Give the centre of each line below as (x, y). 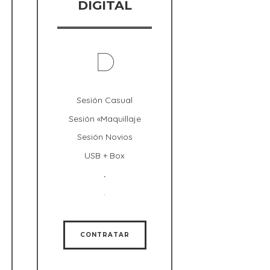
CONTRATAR (105, 234)
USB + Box (105, 155)
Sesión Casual (105, 100)
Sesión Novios (105, 137)
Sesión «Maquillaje (105, 118)
